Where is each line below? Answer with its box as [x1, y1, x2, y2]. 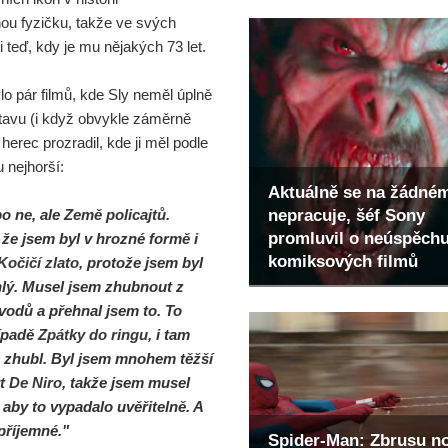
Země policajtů [64, 205, 166, 223]
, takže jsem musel [62, 373, 190, 391]
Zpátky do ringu [38, 325, 148, 343]
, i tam [148, 325, 190, 343]
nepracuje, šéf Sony [268, 205, 425, 225]
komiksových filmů [268, 251, 418, 271]
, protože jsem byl [79, 253, 203, 271]
